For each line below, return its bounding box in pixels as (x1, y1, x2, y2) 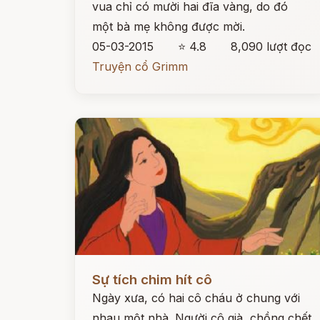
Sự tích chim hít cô (92, 271, 212, 288)
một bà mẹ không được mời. (92, 19, 245, 34)
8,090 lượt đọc (231, 39, 312, 54)
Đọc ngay (75, 261, 127, 276)
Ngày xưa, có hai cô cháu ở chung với (92, 291, 300, 305)
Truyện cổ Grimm (92, 59, 188, 74)
